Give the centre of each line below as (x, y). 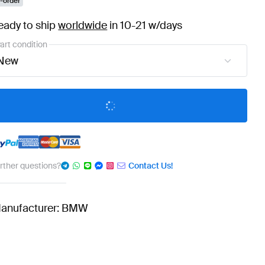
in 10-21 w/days (145, 25)
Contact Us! (151, 166)
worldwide (83, 25)
